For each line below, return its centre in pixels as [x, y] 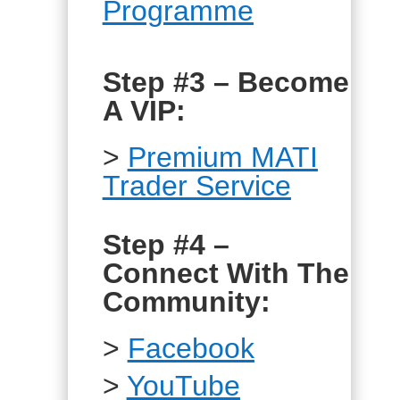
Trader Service [196, 186]
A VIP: [144, 111]
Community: [190, 302]
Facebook [191, 348]
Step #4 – [166, 245]
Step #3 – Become [225, 82]
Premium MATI [222, 157]
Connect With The [225, 273]
